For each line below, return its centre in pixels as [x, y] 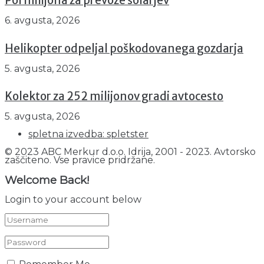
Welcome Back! [47, 180]
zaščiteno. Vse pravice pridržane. [80, 160]
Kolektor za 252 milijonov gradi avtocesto [114, 97]
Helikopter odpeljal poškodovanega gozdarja [124, 48]
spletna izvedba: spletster [88, 134]
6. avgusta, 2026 [42, 21]
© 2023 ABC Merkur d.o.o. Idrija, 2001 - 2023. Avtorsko [130, 151]
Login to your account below [73, 200]
